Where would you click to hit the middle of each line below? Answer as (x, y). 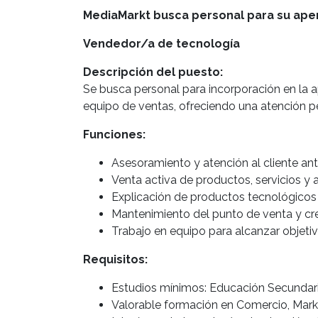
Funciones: (114, 134)
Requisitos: (115, 259)
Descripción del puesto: (153, 72)
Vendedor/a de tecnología (161, 43)
